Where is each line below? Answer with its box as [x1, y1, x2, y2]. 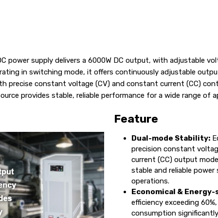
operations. [131, 176, 169, 185]
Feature [114, 112, 158, 126]
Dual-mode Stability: [131, 133, 210, 143]
